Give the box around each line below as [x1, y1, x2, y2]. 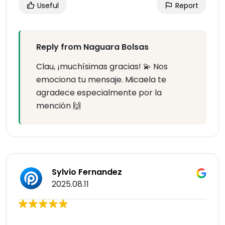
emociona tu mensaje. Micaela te [36, 74, 166, 86]
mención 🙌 [36, 100, 81, 112]
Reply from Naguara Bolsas [36, 41, 149, 53]
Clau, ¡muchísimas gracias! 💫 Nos [36, 61, 168, 73]
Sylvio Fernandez [52, 166, 122, 178]
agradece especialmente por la [36, 87, 162, 99]
